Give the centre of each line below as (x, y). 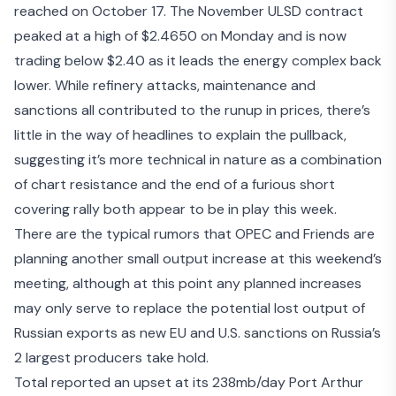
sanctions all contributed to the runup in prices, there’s (192, 110)
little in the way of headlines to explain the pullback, (180, 135)
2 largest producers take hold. (111, 358)
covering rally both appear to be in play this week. (175, 209)
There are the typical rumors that (125, 234)
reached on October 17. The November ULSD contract (189, 11)
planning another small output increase (141, 259)
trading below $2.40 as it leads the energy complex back (198, 61)
